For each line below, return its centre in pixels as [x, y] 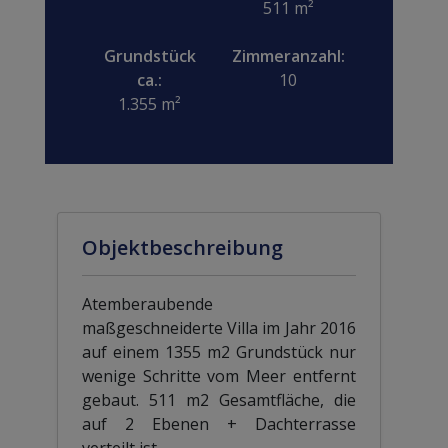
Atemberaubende [147, 303]
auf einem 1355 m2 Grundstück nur [219, 351]
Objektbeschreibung [182, 247]
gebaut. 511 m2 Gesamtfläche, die [219, 399]
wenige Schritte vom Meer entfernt [219, 375]
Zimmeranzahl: [288, 55]
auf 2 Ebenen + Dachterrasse [219, 423]
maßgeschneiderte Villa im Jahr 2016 [219, 327]
